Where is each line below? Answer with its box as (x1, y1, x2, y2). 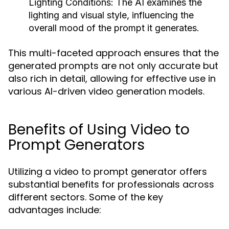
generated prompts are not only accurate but (8, 59, 218, 72)
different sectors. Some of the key (8, 191, 163, 203)
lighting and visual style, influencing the (29, 10, 194, 20)
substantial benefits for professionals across (8, 178, 214, 191)
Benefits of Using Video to (8, 120, 190, 140)
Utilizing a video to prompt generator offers (8, 165, 207, 178)
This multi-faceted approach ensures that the (8, 47, 219, 59)
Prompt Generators (8, 135, 145, 155)
